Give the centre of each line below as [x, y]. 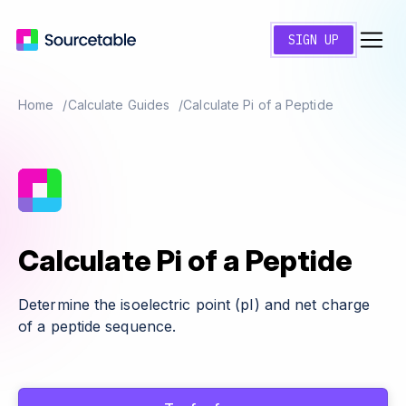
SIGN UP [314, 40]
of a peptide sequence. [97, 326]
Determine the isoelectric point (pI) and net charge [194, 304]
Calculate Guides [119, 105]
